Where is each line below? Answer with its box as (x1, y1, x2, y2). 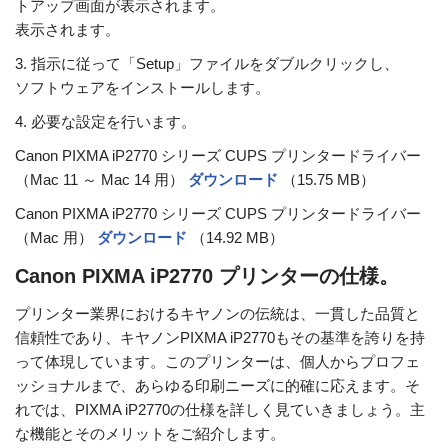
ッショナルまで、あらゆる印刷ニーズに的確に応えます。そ (15, 377, 420, 395)
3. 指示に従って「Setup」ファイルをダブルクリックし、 (15, 55, 399, 73)
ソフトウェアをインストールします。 (15, 79, 270, 97)
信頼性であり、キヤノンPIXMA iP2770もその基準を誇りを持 (15, 329, 425, 347)
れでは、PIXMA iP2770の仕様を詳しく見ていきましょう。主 (15, 401, 425, 419)
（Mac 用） (15, 229, 97, 247)
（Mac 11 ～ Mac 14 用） (15, 171, 188, 189)
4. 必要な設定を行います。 (15, 113, 196, 131)
